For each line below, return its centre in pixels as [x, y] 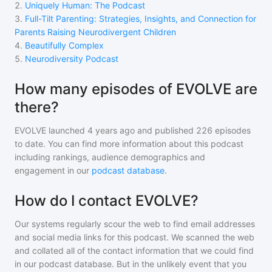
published [173, 130]
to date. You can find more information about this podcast [129, 144]
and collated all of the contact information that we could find [134, 250]
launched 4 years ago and [99, 130]
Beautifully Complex [64, 45]
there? [37, 107]
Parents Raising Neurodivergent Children [95, 32]
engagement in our [53, 170]
